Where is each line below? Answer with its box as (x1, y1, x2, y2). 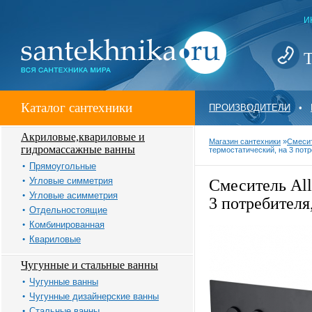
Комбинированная (29, 219, 104, 230)
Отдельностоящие (29, 205, 107, 215)
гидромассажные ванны (21, 143, 135, 155)
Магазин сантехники (209, 137, 281, 146)
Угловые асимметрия (29, 190, 118, 201)
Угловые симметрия (29, 175, 113, 186)
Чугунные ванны (29, 276, 98, 287)
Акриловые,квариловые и (21, 131, 145, 143)
